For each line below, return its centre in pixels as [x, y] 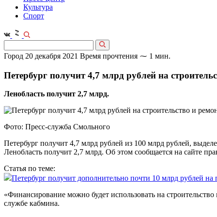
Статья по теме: [30, 169]
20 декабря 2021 [52, 56]
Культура [38, 7]
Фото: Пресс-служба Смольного [57, 127]
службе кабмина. [32, 203]
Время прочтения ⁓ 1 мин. [125, 56]
